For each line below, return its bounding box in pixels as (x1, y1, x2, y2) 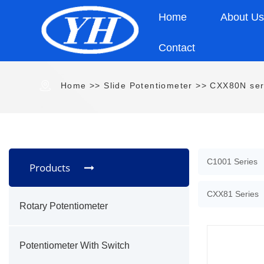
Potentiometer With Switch (19, 240, 130, 250)
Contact (158, 41, 195, 54)
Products (29, 161, 72, 174)
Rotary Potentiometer (19, 201, 108, 211)
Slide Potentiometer (104, 81, 193, 91)
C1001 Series (207, 157, 258, 166)
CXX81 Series (207, 189, 259, 199)
